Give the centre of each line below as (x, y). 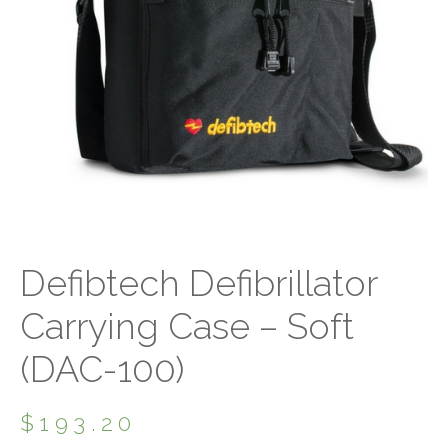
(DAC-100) (102, 369)
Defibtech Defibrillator (198, 283)
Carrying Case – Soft (187, 326)
